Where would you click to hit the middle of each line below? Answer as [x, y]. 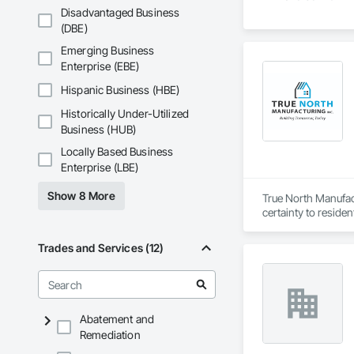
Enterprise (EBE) [100, 66]
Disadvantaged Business [121, 13]
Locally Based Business [117, 152]
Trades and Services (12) [101, 248]
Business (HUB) [99, 130]
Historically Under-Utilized [125, 114]
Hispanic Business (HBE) [121, 90]
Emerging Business [108, 51]
